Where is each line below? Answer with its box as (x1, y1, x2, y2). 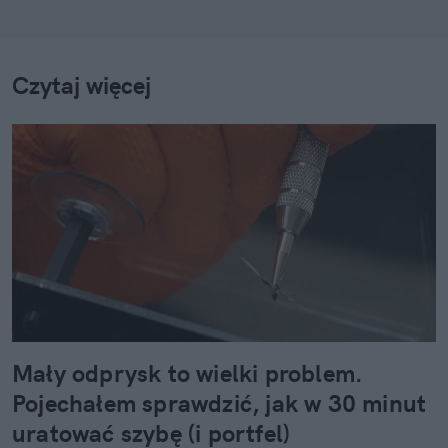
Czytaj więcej (12, 69, 151, 100)
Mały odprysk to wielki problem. (12, 357, 364, 388)
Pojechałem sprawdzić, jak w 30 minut (12, 387, 427, 418)
